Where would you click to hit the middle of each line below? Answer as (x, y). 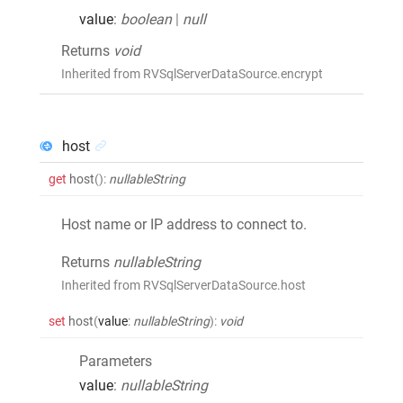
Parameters (116, 361)
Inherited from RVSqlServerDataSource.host (184, 285)
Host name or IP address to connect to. (184, 224)
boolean (146, 19)
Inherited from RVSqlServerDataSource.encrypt (192, 73)
